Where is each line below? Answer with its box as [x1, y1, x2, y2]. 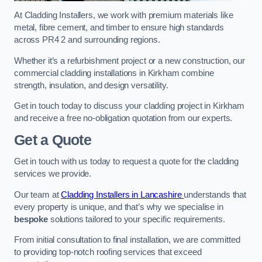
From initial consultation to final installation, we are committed [14, 235, 240, 245]
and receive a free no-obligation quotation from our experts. [14, 113, 233, 123]
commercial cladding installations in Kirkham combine [14, 68, 214, 78]
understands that [184, 189, 247, 199]
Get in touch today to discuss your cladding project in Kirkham [14, 101, 244, 111]
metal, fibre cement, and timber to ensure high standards [14, 23, 224, 33]
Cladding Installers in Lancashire [61, 189, 184, 199]
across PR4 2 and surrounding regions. [14, 35, 160, 45]
